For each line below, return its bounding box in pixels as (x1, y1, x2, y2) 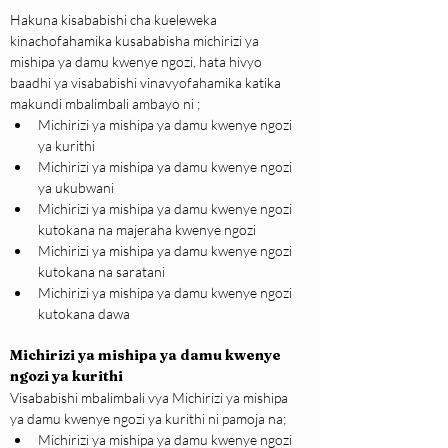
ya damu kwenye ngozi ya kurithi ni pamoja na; (10, 410, 286, 428)
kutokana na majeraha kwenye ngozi (38, 221, 256, 239)
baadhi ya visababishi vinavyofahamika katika (10, 74, 284, 92)
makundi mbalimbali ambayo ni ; (10, 95, 200, 113)
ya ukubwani (38, 179, 114, 197)
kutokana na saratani (38, 263, 165, 281)
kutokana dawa (38, 305, 130, 323)
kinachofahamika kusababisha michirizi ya (10, 32, 262, 50)
